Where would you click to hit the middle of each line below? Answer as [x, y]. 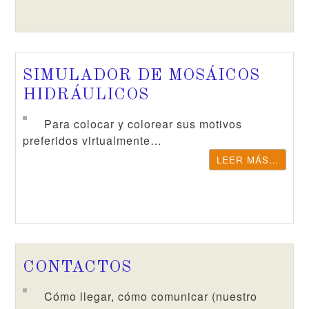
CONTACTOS [78, 268]
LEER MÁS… [247, 160]
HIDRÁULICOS [86, 95]
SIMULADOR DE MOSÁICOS [142, 76]
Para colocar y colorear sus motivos [143, 124]
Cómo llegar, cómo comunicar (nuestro [151, 296]
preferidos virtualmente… [93, 140]
